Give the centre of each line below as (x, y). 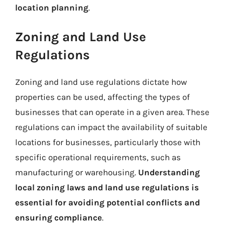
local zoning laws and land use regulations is (107, 187)
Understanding (169, 172)
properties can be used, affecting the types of (102, 97)
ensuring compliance (59, 217)
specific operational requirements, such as (98, 157)
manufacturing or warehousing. (77, 172)
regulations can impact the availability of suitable (111, 127)
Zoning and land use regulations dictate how (101, 82)
